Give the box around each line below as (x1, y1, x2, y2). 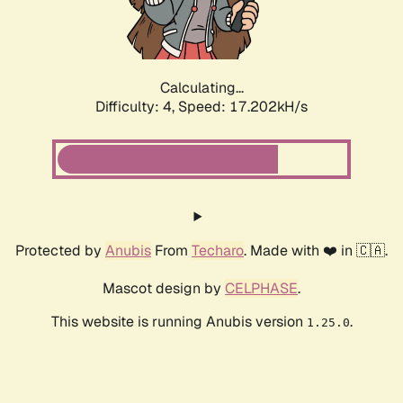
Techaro (192, 241, 244, 261)
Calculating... (159, 78, 244, 98)
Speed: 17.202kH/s (178, 97, 308, 117)
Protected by (15, 241, 105, 261)
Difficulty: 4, (95, 97, 178, 117)
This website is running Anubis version (50, 312, 307, 332)
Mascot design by (103, 279, 225, 299)
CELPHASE (225, 279, 298, 299)
